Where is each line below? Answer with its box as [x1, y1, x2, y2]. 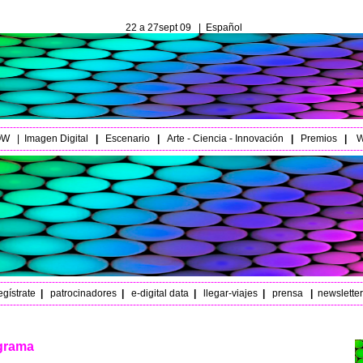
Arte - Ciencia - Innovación [166, 133, 284, 144]
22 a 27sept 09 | [121, 22, 206, 33]
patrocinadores [49, 288, 117, 299]
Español [206, 22, 242, 33]
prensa [267, 288, 303, 299]
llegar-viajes [203, 288, 258, 299]
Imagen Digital [23, 133, 88, 144]
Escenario [102, 133, 150, 144]
